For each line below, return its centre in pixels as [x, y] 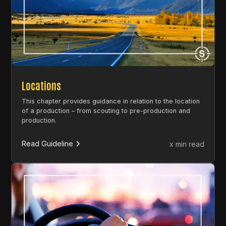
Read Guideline [48, 144]
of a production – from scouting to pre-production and [106, 111]
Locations [42, 86]
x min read [187, 144]
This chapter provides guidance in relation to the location [111, 101]
